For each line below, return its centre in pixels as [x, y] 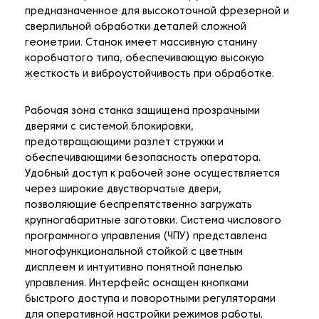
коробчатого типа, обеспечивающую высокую [145, 59]
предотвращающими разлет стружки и [124, 143]
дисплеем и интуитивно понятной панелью [134, 268]
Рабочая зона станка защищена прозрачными [142, 112]
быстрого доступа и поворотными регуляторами [150, 300]
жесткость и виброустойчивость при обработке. [150, 75]
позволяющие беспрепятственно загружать [138, 206]
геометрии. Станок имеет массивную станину [141, 43]
